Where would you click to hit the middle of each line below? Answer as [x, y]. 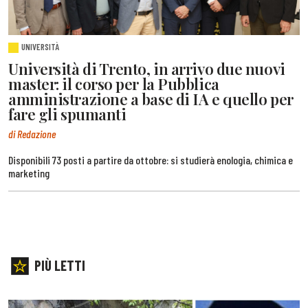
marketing [29, 173]
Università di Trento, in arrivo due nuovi [147, 68]
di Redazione [32, 134]
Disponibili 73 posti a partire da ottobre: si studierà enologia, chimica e [151, 160]
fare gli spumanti [67, 114]
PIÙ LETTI [60, 265]
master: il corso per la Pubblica [114, 84]
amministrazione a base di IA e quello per [151, 99]
